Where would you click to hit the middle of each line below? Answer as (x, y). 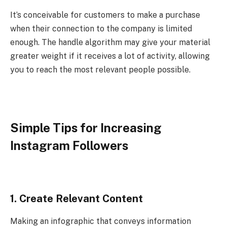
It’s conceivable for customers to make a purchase (105, 15)
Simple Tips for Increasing (86, 127)
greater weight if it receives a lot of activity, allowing (110, 56)
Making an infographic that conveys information (101, 221)
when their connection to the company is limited (101, 28)
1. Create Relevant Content (77, 199)
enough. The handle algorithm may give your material (110, 42)
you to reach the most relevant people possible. (100, 69)
